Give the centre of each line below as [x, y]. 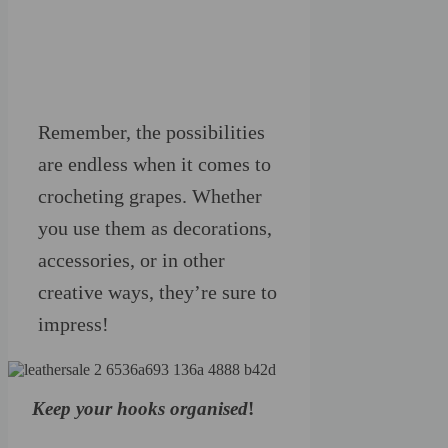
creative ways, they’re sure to [157, 291]
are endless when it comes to [154, 163]
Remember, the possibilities [151, 131]
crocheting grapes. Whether [150, 195]
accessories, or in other [131, 259]
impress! [73, 323]
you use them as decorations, [155, 227]
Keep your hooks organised [140, 408]
